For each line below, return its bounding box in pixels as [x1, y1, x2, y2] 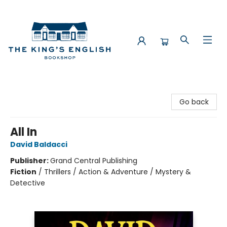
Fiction [10, 167, 36, 177]
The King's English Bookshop [8, 86, 105, 96]
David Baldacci [10, 139, 67, 149]
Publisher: [10, 156, 50, 166]
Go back [179, 97, 209, 107]
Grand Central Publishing [50, 156, 137, 166]
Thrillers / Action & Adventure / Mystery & [44, 167, 191, 177]
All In [10, 124, 37, 140]
